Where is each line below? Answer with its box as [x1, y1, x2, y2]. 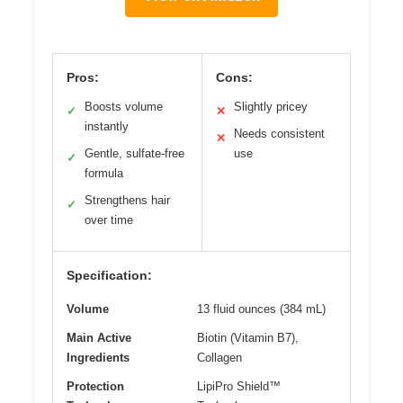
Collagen [197, 350, 242, 364]
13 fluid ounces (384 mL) [197, 301, 326, 316]
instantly [85, 119, 129, 133]
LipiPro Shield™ [197, 379, 281, 393]
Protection [67, 379, 124, 393]
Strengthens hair [85, 193, 170, 207]
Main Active [67, 330, 131, 345]
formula [85, 166, 123, 180]
